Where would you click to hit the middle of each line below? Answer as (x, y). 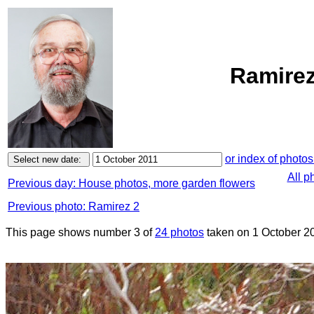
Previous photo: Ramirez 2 (74, 206)
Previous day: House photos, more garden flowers (131, 183)
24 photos (179, 232)
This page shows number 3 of (80, 232)
